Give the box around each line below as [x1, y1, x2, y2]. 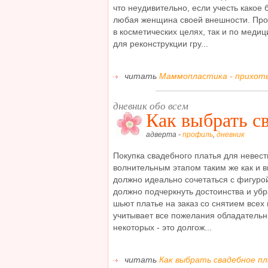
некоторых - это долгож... [113, 223, 212, 233]
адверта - [146, 130, 182, 139]
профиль [182, 130, 213, 139]
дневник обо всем [113, 98, 188, 112]
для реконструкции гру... [113, 38, 208, 48]
